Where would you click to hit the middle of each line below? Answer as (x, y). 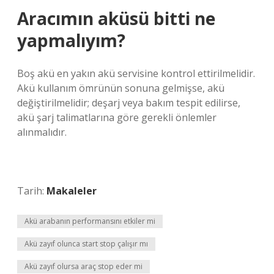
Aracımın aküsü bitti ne (116, 18)
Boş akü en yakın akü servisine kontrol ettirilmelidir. (136, 73)
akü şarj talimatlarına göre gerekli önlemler (117, 117)
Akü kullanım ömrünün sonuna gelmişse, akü (121, 88)
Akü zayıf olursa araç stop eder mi (83, 266)
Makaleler (72, 191)
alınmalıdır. (42, 132)
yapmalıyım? (71, 40)
